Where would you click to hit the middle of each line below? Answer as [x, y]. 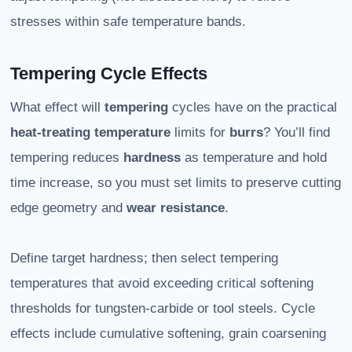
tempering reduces [67, 158]
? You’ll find [297, 133]
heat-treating [50, 133]
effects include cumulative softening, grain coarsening [168, 334]
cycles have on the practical [253, 108]
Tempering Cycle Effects [109, 74]
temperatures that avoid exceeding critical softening [162, 284]
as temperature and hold [254, 158]
